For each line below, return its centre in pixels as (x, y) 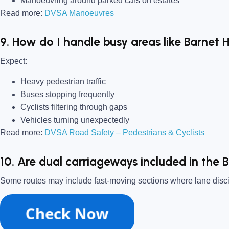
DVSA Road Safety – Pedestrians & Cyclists (125, 132)
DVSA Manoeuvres (79, 13)
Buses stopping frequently (67, 94)
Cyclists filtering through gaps (74, 107)
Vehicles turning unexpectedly (75, 120)
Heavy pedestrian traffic (63, 81)
